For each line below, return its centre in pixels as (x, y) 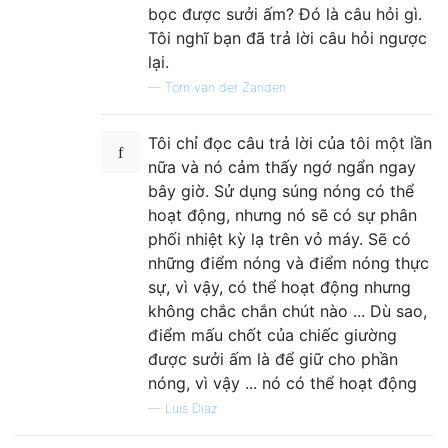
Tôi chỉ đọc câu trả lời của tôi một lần (290, 142)
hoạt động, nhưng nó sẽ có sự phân (282, 214)
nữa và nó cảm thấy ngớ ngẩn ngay (282, 166)
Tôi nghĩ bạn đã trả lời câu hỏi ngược (287, 37)
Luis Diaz (191, 408)
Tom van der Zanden (225, 87)
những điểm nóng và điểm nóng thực (288, 262)
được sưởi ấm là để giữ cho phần (273, 358)
